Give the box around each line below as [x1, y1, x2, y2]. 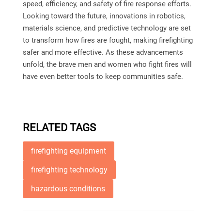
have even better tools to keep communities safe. [22, 72, 183, 81]
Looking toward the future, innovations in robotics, [22, 12, 186, 21]
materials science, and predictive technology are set [22, 24, 191, 33]
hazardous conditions [31, 184, 105, 194]
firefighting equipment [31, 146, 106, 156]
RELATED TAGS [22, 122, 96, 134]
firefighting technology [31, 165, 108, 175]
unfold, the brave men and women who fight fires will [22, 60, 192, 69]
